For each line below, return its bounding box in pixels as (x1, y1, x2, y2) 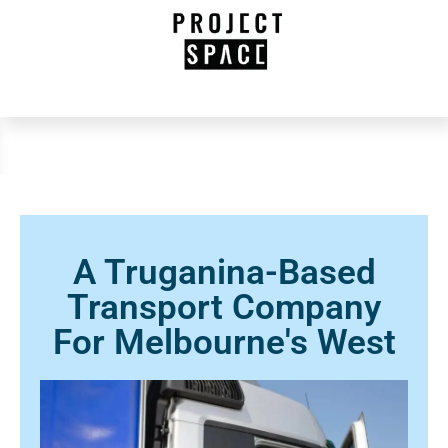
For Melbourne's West (52, 321, 396, 364)
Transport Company (67, 286, 381, 329)
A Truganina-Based (72, 251, 376, 294)
